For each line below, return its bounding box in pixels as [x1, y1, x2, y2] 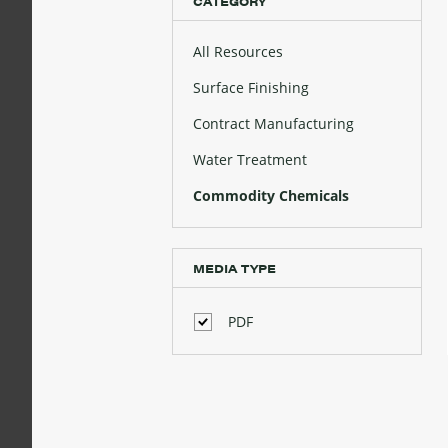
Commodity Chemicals [193, 185, 349, 205]
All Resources [193, 41, 283, 61]
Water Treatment [193, 149, 307, 169]
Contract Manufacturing [193, 113, 354, 133]
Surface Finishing [193, 77, 309, 97]
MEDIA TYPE [193, 258, 276, 277]
